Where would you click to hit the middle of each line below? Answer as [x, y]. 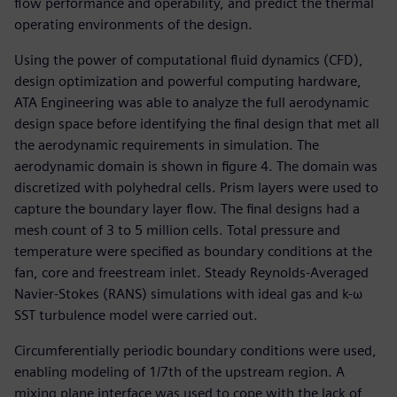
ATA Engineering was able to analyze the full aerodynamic [191, 102]
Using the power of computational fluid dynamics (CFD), [189, 59]
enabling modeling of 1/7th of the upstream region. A [179, 371]
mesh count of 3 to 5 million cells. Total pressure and [177, 230]
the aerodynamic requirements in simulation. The [167, 144]
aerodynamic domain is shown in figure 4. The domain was [196, 166]
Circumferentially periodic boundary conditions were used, [195, 350]
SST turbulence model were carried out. [136, 315]
